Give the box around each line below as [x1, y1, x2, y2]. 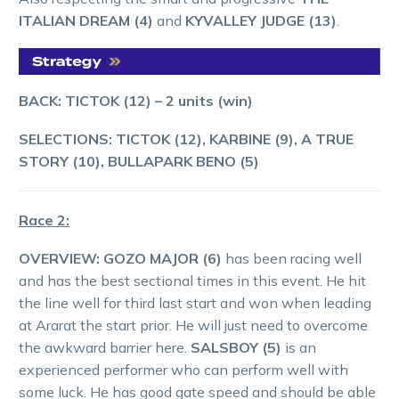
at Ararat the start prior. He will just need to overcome [19, 315, 368, 334]
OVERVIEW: [19, 248, 100, 267]
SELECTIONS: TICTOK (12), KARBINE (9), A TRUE [19, 130, 354, 149]
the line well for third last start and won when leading [19, 293, 371, 312]
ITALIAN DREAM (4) [19, 12, 153, 30]
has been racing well [225, 248, 362, 267]
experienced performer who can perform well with [19, 360, 348, 379]
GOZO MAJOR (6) [103, 248, 225, 267]
